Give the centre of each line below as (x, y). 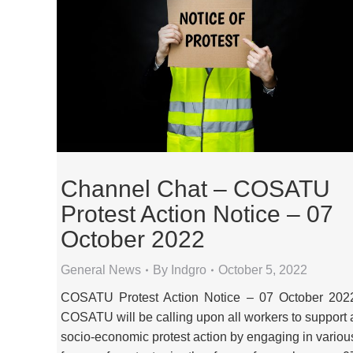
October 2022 (133, 240)
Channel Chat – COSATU (195, 189)
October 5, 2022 (263, 270)
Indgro (189, 270)
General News (101, 270)
